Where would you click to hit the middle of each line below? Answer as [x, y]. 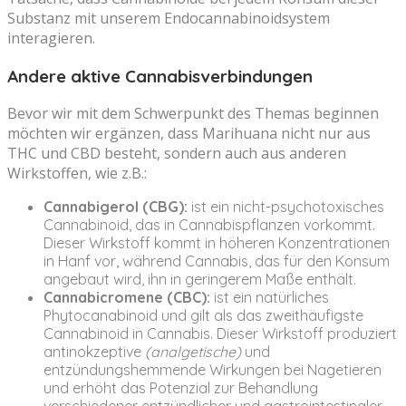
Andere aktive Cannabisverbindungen [160, 76]
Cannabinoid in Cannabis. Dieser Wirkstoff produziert [220, 334]
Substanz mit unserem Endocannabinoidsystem [169, 18]
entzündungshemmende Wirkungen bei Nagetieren [213, 370]
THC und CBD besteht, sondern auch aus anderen [177, 154]
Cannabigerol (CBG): [116, 207]
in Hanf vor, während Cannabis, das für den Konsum [217, 261]
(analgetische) [193, 352]
